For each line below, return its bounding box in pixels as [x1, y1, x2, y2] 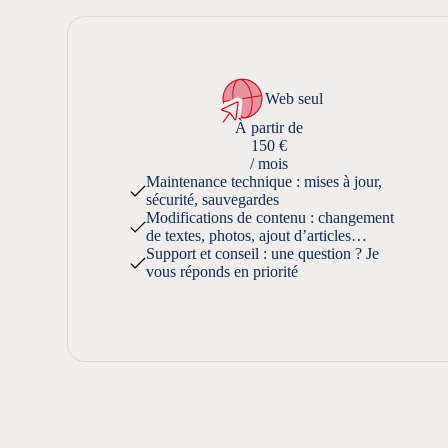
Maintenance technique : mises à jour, [146, 172, 383, 190]
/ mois [249, 154, 288, 172]
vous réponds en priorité [146, 262, 299, 280]
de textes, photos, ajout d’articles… [146, 226, 368, 244]
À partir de [234, 118, 303, 136]
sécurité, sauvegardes [146, 190, 280, 208]
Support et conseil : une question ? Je [146, 244, 380, 262]
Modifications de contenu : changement [146, 208, 395, 226]
